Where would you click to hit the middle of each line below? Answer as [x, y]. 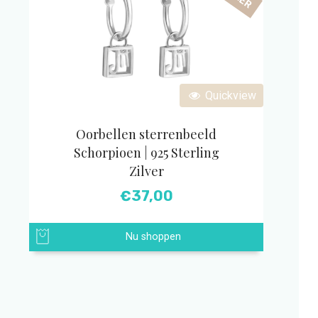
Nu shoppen [153, 237]
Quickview [229, 95]
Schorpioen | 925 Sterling [146, 153]
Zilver [146, 171]
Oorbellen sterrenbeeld [146, 134]
